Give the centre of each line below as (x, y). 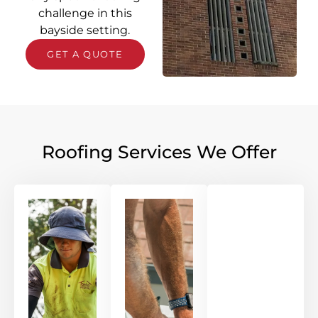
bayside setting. (85, 31)
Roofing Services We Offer (159, 152)
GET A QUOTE (85, 54)
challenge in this (85, 13)
